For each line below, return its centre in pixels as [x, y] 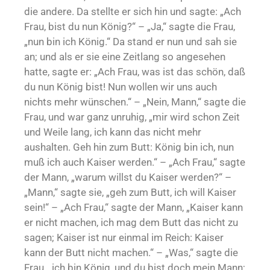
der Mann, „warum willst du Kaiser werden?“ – [128, 177]
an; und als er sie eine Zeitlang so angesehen [125, 57]
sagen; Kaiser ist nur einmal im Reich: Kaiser [124, 238]
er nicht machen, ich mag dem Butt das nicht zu [131, 223]
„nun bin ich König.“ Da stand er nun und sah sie [130, 42]
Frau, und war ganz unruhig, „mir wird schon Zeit [132, 117]
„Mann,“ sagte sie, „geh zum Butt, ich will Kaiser [130, 193]
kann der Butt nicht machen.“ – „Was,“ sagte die [131, 253]
